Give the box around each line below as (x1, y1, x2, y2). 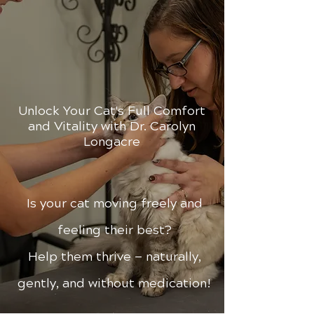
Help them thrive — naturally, (27, 249, 201, 264)
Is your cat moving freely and (26, 196, 203, 211)
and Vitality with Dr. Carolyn (27, 118, 196, 134)
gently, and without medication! (18, 275, 211, 291)
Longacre (83, 134, 140, 149)
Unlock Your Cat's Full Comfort (18, 103, 205, 118)
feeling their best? (57, 222, 172, 238)
